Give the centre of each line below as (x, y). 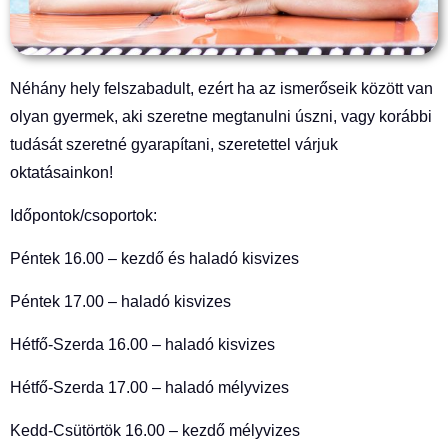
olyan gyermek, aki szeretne (111, 117)
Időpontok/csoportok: (83, 216)
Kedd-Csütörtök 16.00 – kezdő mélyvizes (155, 431)
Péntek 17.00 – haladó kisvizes (120, 302)
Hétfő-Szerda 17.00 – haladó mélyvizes (149, 388)
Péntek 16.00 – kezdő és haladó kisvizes (154, 259)
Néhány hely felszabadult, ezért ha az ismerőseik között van (221, 89)
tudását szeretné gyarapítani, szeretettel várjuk (174, 145)
